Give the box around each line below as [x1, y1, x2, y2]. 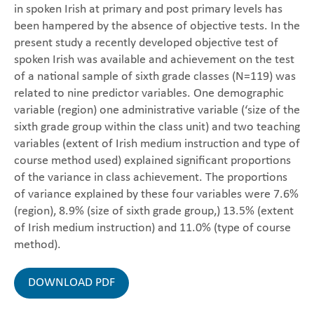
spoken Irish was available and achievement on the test [14, 53, 294, 67]
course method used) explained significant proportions [14, 154, 291, 168]
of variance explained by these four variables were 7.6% [14, 188, 299, 201]
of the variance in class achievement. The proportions [14, 171, 287, 184]
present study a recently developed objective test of [14, 36, 278, 50]
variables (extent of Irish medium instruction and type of [14, 137, 300, 151]
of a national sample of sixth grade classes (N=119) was [14, 70, 296, 83]
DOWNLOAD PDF [28, 276, 115, 289]
